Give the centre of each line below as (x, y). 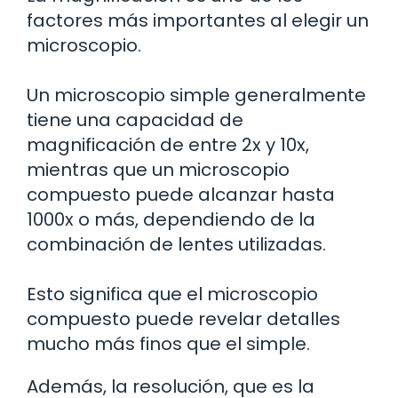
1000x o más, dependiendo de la (171, 220)
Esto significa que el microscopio (172, 295)
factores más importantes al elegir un (198, 21)
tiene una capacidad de (135, 120)
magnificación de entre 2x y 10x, (168, 145)
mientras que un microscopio (158, 170)
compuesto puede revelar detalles (183, 319)
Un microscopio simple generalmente (196, 96)
